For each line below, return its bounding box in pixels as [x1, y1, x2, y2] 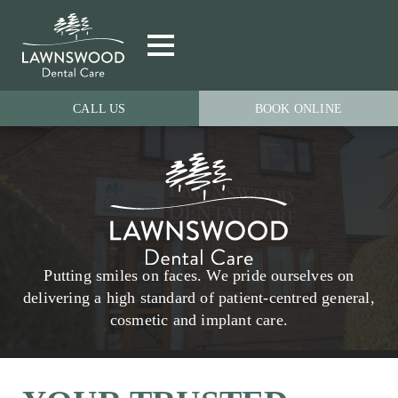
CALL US [73, 101, 126, 116]
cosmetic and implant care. [109, 310, 289, 329]
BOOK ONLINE [254, 101, 343, 116]
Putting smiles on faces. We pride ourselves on [44, 266, 354, 284]
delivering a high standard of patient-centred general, [23, 288, 375, 306]
